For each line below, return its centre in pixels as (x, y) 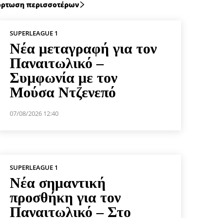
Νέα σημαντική (57, 182)
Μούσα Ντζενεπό (63, 92)
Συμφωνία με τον (63, 77)
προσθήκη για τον (65, 197)
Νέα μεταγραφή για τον (83, 48)
